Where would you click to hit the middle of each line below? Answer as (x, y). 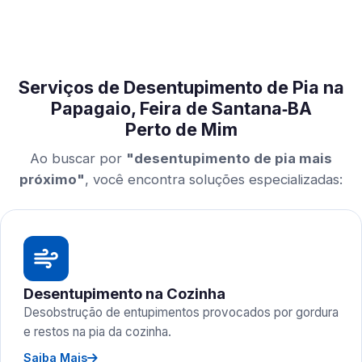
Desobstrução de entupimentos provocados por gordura (181, 312)
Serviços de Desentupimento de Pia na (181, 87)
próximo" (52, 179)
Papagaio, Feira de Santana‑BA (181, 108)
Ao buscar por (78, 158)
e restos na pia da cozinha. (97, 332)
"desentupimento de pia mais (229, 158)
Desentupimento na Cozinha (124, 293)
